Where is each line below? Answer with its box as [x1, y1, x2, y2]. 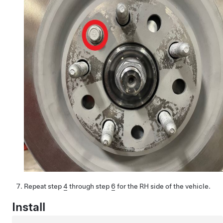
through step [68, 182, 111, 191]
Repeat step [24, 182, 63, 191]
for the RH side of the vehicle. [115, 182, 211, 191]
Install [12, 199, 45, 214]
